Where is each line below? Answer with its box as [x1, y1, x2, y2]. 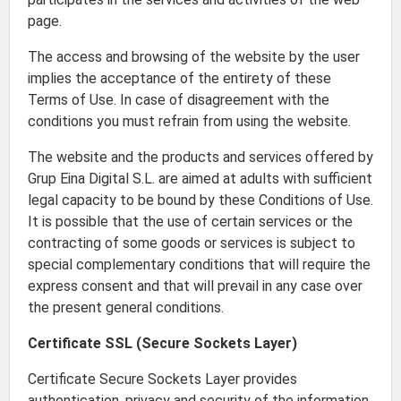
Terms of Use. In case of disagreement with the [28, 91, 329, 108]
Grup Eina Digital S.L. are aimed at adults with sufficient [28, 170, 372, 187]
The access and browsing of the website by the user [28, 48, 360, 65]
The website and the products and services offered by [28, 149, 373, 166]
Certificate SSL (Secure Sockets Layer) [28, 335, 297, 352]
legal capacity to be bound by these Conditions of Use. [28, 192, 373, 209]
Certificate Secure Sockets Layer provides [28, 371, 297, 388]
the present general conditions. [28, 299, 224, 316]
